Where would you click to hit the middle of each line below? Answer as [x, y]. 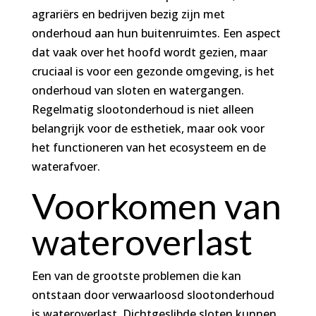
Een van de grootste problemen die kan [136, 275]
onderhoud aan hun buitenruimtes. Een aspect [156, 33]
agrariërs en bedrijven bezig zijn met [128, 14]
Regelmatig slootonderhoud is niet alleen [142, 109]
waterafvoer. [66, 166]
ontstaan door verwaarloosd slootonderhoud [153, 294]
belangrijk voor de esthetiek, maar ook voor [148, 128]
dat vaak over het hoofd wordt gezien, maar [149, 52]
